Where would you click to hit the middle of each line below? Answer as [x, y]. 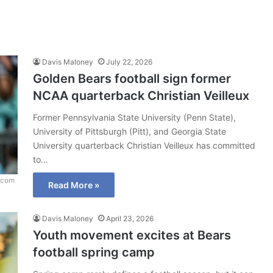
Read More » [74, 185]
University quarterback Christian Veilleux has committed [144, 145]
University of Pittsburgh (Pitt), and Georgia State [129, 131]
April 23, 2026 [130, 218]
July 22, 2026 [129, 62]
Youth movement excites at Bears [132, 235]
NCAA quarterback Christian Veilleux [141, 96]
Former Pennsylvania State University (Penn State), [134, 117]
